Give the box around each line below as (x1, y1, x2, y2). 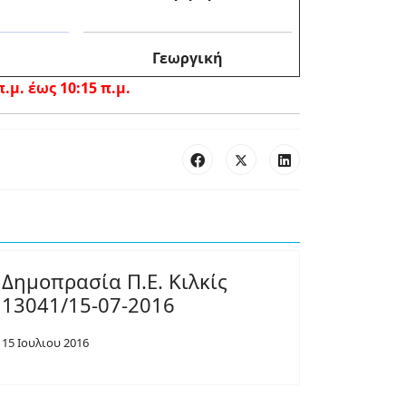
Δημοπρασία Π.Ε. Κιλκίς (2, 267, 227, 295)
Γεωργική (152, 48, 223, 68)
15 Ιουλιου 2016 (2, 334, 89, 351)
